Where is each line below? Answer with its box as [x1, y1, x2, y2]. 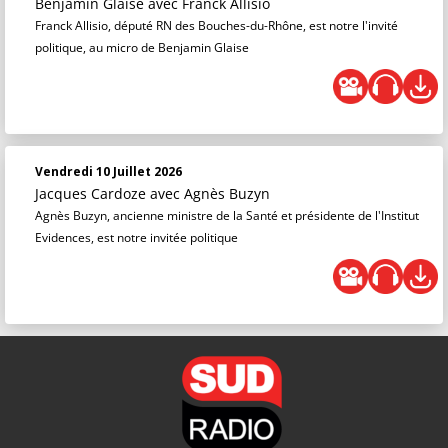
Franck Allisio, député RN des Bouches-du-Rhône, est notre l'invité [35, 17, 398, 34]
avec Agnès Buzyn [150, 184, 270, 203]
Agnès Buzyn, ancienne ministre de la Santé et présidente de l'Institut [35, 207, 419, 224]
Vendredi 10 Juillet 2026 [35, 163, 182, 180]
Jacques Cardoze [35, 184, 150, 203]
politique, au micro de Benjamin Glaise [35, 39, 249, 56]
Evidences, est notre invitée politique [35, 229, 238, 246]
